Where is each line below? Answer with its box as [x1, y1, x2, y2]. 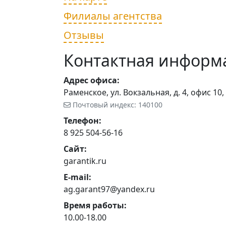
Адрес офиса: [64, 75, 120, 86]
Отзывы [64, 28, 104, 42]
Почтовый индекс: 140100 [71, 100, 162, 109]
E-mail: [64, 172, 91, 183]
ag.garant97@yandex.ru [64, 184, 155, 195]
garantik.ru [64, 155, 106, 166]
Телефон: [64, 115, 101, 126]
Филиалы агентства [64, 9, 162, 23]
